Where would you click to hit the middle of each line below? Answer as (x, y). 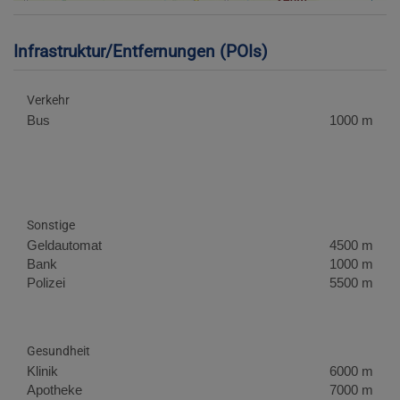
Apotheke (54, 389)
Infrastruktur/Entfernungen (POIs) (141, 52)
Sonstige (51, 225)
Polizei (46, 283)
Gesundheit (58, 350)
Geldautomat (64, 246)
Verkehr (48, 100)
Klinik (42, 371)
